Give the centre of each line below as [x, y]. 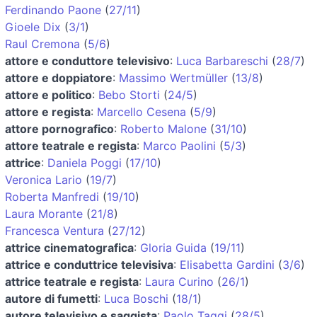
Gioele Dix [33, 27]
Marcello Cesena [142, 111]
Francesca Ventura [54, 230]
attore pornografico [59, 128]
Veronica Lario [44, 179]
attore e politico [48, 94]
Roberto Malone [163, 128]
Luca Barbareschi [222, 60]
